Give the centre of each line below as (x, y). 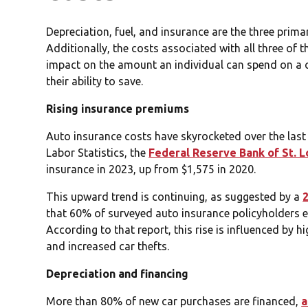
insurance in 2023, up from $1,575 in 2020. (151, 169)
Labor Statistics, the (98, 152)
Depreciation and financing (118, 273)
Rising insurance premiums (118, 108)
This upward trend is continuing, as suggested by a (175, 196)
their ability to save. (95, 81)
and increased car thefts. (108, 246)
